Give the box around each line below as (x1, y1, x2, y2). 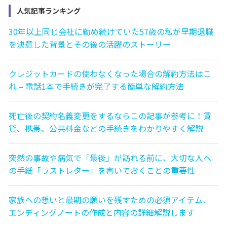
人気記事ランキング (17, 5, 81, 16)
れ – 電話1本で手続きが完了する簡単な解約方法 (9, 80, 184, 92)
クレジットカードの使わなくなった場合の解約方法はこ (9, 67, 211, 80)
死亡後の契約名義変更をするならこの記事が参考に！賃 (9, 109, 211, 122)
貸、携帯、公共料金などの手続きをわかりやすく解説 (9, 122, 203, 134)
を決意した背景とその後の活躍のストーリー (9, 37, 171, 50)
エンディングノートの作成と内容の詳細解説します (9, 206, 195, 218)
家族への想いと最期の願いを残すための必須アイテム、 (9, 193, 211, 206)
